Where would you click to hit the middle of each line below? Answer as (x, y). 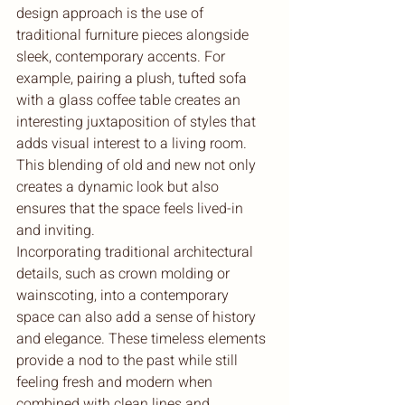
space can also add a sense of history (138, 317)
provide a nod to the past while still (129, 360)
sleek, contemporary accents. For (122, 57)
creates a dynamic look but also (119, 187)
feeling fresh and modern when (116, 382)
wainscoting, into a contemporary (124, 295)
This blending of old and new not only (138, 165)
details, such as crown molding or (125, 273)
